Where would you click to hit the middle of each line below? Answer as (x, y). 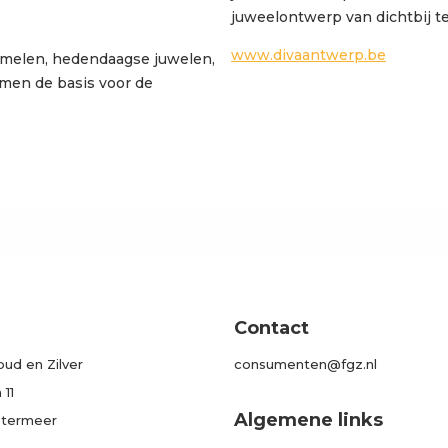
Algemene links (308, 420)
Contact (271, 328)
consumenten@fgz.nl (305, 364)
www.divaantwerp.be (308, 55)
